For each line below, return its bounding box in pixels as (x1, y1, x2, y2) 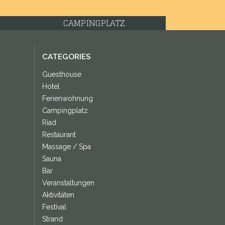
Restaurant (42, 131, 76, 139)
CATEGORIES (42, 52, 91, 61)
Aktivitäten (42, 191, 74, 199)
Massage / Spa (42, 143, 91, 151)
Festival (42, 203, 66, 211)
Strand (42, 215, 63, 223)
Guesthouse (42, 70, 81, 78)
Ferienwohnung (42, 94, 93, 102)
